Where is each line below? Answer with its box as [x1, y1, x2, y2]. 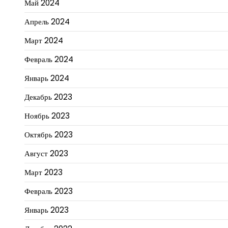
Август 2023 [24, 148, 68, 159]
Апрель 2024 [24, 16, 70, 27]
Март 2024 [24, 35, 63, 46]
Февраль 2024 [24, 54, 73, 65]
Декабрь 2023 [24, 92, 72, 103]
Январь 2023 [24, 205, 69, 216]
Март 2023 [24, 167, 63, 178]
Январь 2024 [24, 73, 69, 84]
